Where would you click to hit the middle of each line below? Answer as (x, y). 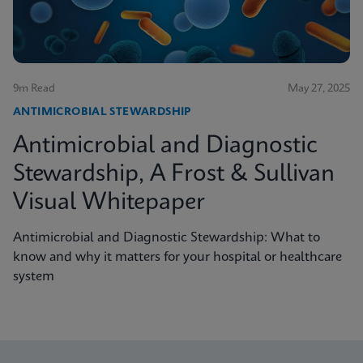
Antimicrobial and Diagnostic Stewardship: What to (167, 238)
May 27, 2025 (319, 89)
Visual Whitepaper (109, 203)
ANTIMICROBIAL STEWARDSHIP (102, 113)
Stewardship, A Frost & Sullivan (174, 175)
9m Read (34, 89)
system (34, 277)
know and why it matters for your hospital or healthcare (177, 258)
